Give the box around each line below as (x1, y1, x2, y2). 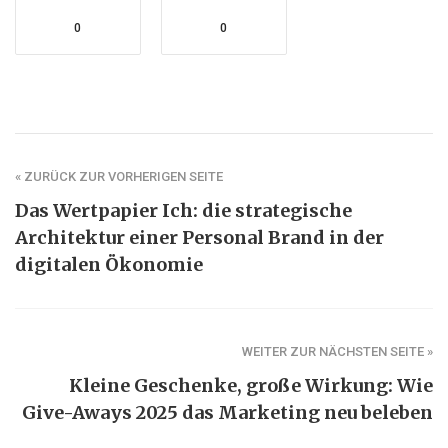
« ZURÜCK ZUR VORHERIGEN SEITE (15, 169, 223, 185)
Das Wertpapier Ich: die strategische (15, 199, 352, 223)
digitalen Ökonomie (15, 253, 203, 277)
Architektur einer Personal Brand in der (15, 226, 384, 250)
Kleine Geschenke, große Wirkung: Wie (69, 374, 433, 398)
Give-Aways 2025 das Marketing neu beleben (22, 401, 433, 425)
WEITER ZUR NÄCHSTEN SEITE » (242, 344, 433, 360)
